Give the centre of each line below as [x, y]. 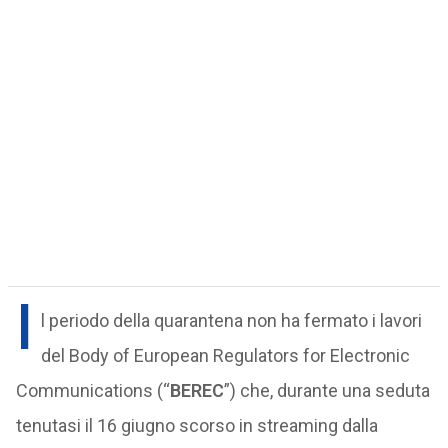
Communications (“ [92, 390]
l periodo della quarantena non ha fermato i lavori [231, 320]
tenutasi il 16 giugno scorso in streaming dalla [196, 425]
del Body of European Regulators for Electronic [225, 355]
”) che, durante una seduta [326, 390]
